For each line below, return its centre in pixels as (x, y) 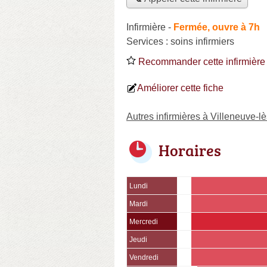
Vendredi (144, 257)
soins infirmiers (202, 41)
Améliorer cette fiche (180, 88)
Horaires (190, 150)
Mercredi (144, 221)
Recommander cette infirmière (201, 61)
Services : (148, 41)
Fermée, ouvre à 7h (217, 27)
